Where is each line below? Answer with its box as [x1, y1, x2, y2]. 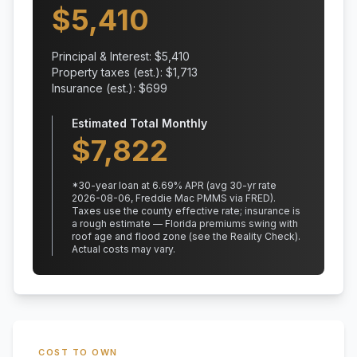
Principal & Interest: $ [52, 49, 162, 63]
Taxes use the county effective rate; [72, 205, 242, 217]
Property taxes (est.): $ [52, 65, 173, 79]
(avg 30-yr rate [204, 179, 277, 191]
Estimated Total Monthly [72, 116, 207, 130]
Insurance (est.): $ [52, 81, 146, 95]
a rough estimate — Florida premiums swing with [72, 218, 298, 229]
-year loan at [91, 179, 152, 191]
